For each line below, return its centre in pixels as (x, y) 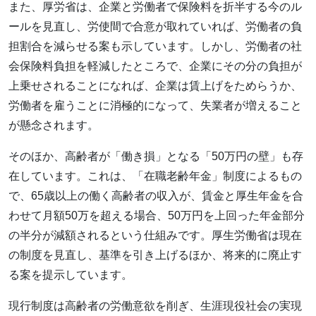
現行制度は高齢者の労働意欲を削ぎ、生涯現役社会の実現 (155, 305)
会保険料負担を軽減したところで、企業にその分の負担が (155, 66)
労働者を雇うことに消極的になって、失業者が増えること (155, 105)
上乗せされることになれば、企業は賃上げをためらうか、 (155, 85)
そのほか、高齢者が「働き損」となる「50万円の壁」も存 (156, 156)
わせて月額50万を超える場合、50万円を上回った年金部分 (157, 215)
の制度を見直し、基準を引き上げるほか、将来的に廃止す (155, 255)
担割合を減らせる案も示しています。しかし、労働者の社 (155, 46)
